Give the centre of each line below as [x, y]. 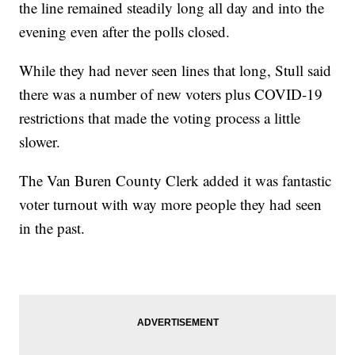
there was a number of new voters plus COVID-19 [171, 94]
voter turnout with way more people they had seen [171, 204]
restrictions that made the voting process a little [160, 117]
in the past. [52, 227]
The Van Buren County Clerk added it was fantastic [176, 180]
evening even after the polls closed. [125, 31]
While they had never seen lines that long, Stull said [176, 70]
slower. [40, 141]
